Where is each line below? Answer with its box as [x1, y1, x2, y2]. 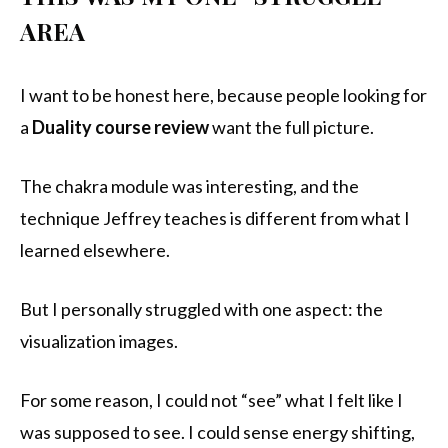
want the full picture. [209, 116, 374, 139]
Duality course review [32, 116, 209, 139]
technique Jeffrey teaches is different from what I [20, 207, 410, 230]
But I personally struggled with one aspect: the [20, 298, 383, 321]
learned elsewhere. [20, 239, 170, 262]
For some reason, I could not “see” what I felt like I [20, 389, 403, 412]
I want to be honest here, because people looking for [20, 84, 427, 107]
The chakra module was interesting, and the [20, 175, 359, 198]
